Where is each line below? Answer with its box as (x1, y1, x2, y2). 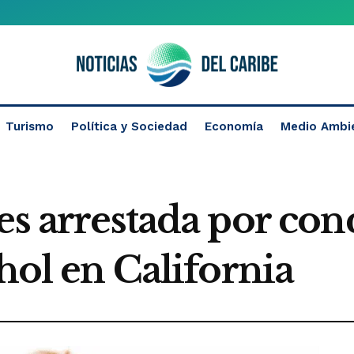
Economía (205, 119, 263, 134)
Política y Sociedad (71, 119, 187, 134)
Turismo (6, 119, 54, 134)
